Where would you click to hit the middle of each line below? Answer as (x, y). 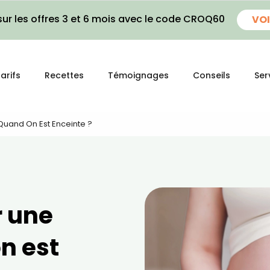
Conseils (212, 75)
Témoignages (138, 75)
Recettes (64, 75)
